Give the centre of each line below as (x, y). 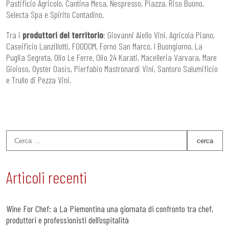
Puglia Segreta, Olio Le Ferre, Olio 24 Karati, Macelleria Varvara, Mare (111, 58)
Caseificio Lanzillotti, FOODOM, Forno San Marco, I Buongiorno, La (104, 46)
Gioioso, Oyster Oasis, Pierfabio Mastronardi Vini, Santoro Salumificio (112, 69)
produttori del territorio (63, 35)
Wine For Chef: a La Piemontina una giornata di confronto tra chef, (110, 209)
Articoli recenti (47, 177)
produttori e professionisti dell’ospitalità (67, 220)
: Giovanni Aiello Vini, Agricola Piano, (159, 35)
